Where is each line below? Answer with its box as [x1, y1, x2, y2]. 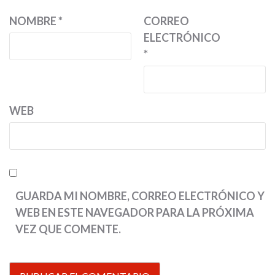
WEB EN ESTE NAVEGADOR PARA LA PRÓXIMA [15, 206, 254, 219]
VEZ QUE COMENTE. [15, 222, 121, 236]
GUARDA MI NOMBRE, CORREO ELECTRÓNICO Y [15, 189, 265, 203]
